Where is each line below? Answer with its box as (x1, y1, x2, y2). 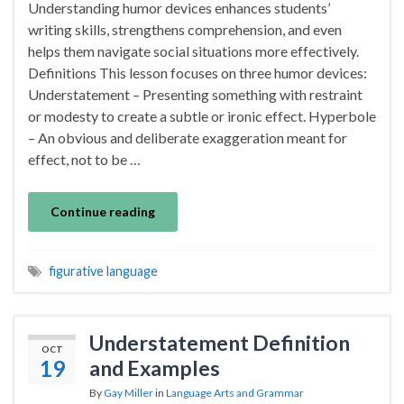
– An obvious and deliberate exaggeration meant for (28, 128, 347, 146)
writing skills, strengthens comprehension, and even (28, 20, 342, 38)
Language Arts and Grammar (166, 385, 304, 399)
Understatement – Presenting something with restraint (28, 85, 363, 103)
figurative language (49, 262, 158, 279)
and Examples (89, 354, 220, 381)
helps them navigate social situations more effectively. (28, 41, 364, 60)
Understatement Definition (89, 329, 350, 355)
